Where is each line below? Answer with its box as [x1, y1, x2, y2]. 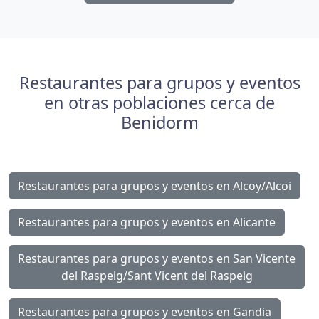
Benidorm [120, 110, 199, 134]
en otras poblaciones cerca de [44, 90, 275, 114]
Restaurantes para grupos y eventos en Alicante [18, 214, 276, 230]
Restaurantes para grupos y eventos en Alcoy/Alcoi [18, 177, 291, 194]
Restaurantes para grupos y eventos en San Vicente [18, 250, 296, 266]
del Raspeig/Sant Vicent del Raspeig [61, 267, 253, 283]
